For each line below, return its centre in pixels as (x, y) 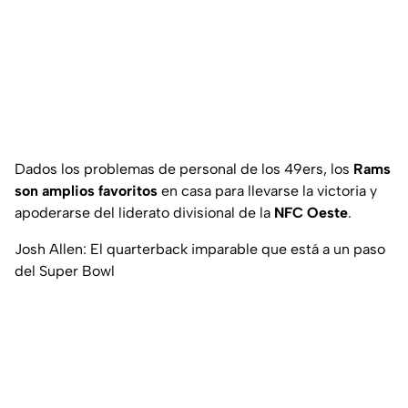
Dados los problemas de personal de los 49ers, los (184, 169)
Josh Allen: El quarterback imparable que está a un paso (200, 250)
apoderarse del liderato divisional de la (144, 213)
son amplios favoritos (86, 191)
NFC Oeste (311, 213)
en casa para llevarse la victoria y (267, 191)
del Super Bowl (65, 271)
